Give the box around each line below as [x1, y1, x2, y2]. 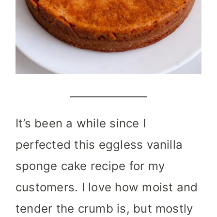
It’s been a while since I [15, 116, 146, 131]
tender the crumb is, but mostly [15, 201, 193, 216]
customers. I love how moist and [15, 180, 198, 195]
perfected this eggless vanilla [15, 138, 183, 152]
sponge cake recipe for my [15, 159, 165, 173]
